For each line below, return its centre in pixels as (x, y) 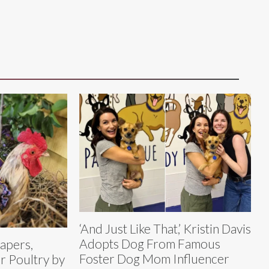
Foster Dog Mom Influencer (154, 258)
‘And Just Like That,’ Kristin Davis (165, 228)
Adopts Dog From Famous (150, 243)
